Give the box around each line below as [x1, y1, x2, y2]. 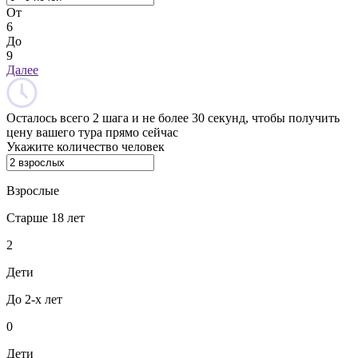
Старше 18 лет [6, 210, 85, 225]
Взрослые [6, 183, 59, 197]
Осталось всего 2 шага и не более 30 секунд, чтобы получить [6, 110, 340, 125]
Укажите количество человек [6, 139, 165, 153]
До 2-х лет [6, 292, 62, 306]
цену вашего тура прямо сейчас [6, 125, 178, 139]
